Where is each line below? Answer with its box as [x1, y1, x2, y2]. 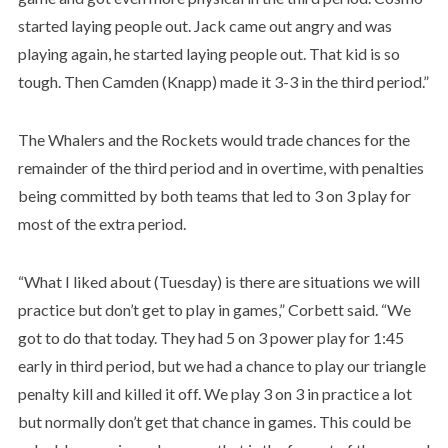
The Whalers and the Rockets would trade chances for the [17, 129, 410, 149]
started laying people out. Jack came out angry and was [17, 15, 392, 35]
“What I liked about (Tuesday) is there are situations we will [17, 271, 420, 291]
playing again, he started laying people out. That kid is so [17, 43, 400, 63]
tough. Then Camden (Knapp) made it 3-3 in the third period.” [17, 71, 429, 91]
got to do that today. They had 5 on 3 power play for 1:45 [17, 327, 404, 347]
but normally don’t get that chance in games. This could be [17, 411, 411, 431]
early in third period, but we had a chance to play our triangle [17, 355, 426, 375]
